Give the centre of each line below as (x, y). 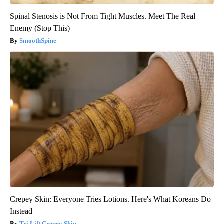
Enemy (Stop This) (40, 28)
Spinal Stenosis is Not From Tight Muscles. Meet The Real (103, 16)
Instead (21, 211)
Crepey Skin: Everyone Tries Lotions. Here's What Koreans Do (110, 199)
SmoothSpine (38, 40)
